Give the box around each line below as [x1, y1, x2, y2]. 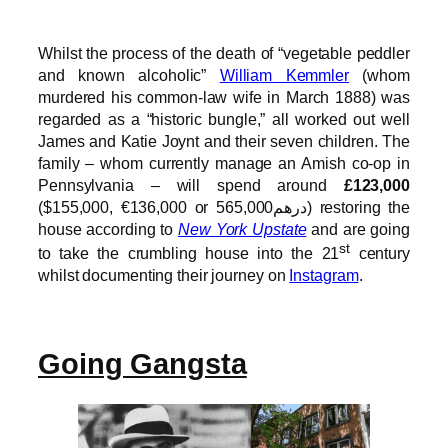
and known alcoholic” [38, 65, 220, 84]
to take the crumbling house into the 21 [38, 244, 340, 263]
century [350, 244, 410, 263]
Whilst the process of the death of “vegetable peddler [38, 43, 410, 62]
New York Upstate [178, 219, 307, 238]
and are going [306, 219, 410, 238]
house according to [38, 219, 179, 238]
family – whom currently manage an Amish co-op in [38, 153, 410, 172]
